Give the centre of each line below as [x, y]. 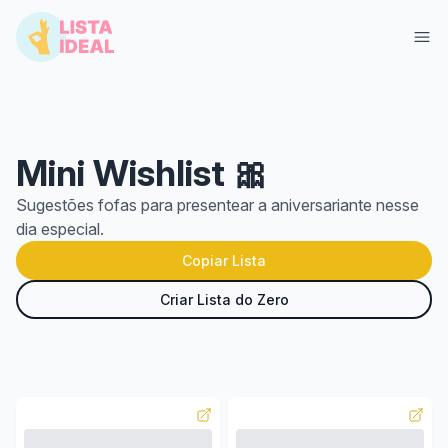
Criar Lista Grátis [328, 322]
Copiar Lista [224, 260]
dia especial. [60, 229]
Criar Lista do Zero [224, 299]
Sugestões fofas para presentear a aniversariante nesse [217, 205]
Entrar [120, 322]
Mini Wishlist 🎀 [142, 173]
